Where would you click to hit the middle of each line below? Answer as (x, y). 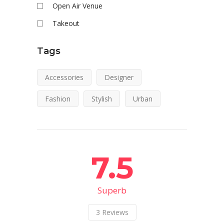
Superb (112, 190)
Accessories (64, 77)
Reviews (115, 212)
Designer (119, 77)
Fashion (58, 98)
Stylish (102, 98)
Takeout (66, 23)
